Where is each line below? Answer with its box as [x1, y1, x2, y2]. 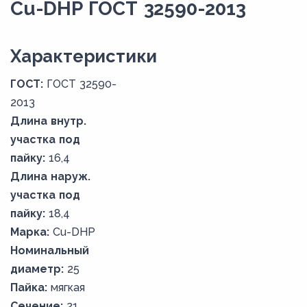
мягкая [51, 281, 85, 295]
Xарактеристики [10, 46, 158, 67]
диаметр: [10, 262, 64, 276]
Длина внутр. [10, 114, 86, 128]
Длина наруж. [10, 170, 90, 184]
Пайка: [10, 281, 47, 295]
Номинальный [10, 244, 89, 258]
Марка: [10, 225, 49, 239]
